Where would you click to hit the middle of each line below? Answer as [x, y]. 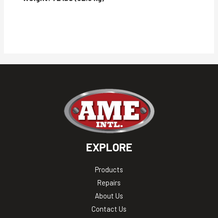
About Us [109, 195]
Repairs [109, 182]
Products [109, 169]
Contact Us [109, 209]
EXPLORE [109, 147]
